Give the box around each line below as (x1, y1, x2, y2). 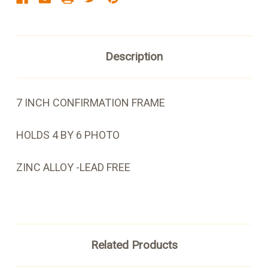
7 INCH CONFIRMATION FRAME (16, 96, 167, 109)
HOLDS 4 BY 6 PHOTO (16, 129, 120, 142)
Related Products (90, 238, 178, 252)
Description (105, 50, 163, 64)
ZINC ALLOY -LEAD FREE (16, 161, 130, 174)
